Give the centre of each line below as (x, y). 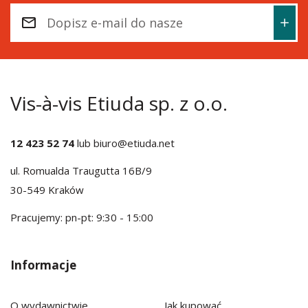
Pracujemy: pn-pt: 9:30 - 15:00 (82, 217)
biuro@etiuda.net (134, 143)
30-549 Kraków (47, 190)
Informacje (43, 265)
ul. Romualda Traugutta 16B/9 (81, 170)
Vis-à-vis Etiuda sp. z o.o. (119, 103)
